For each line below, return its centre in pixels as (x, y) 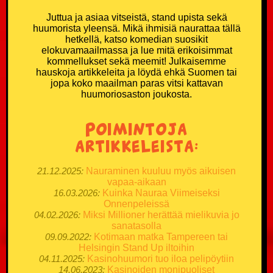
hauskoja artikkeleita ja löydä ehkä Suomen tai (136, 72)
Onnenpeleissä (136, 204)
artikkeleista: (136, 145)
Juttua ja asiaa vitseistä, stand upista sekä (136, 17)
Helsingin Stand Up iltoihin (136, 247)
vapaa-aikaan (136, 182)
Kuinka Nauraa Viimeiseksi (161, 193)
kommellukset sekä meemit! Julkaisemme (136, 61)
